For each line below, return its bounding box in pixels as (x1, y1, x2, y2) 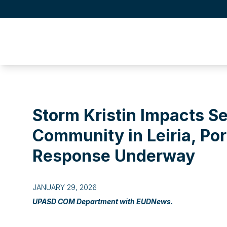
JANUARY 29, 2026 (32, 183, 97, 192)
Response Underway (32, 146, 195, 166)
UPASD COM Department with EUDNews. (32, 197, 173, 206)
